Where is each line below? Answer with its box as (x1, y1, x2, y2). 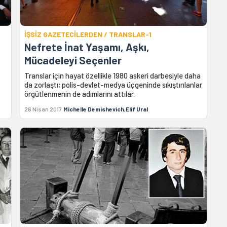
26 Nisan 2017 (24, 105, 62, 112)
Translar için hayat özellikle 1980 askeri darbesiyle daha (24, 70, 201, 80)
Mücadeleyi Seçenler (24, 53, 122, 66)
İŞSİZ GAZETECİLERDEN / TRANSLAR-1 (24, 29, 152, 39)
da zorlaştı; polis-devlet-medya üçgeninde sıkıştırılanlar (24, 80, 203, 89)
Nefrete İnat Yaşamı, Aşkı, (24, 40, 150, 53)
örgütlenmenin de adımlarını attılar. (24, 89, 135, 98)
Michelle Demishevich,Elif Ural (63, 105, 148, 112)
